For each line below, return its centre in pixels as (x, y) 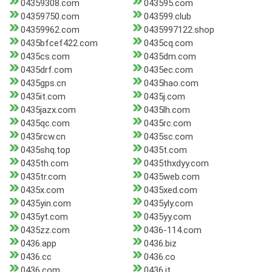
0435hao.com (171, 83)
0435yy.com (167, 217)
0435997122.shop (179, 30)
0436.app (39, 244)
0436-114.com (172, 230)
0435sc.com (168, 137)
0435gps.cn (43, 83)
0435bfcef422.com (59, 43)
